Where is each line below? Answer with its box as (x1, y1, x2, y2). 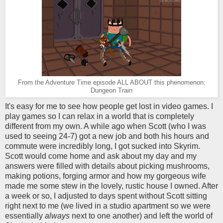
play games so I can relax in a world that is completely (5, 112, 194, 121)
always (45, 212, 70, 221)
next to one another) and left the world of (70, 212, 213, 221)
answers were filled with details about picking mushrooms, (5, 162, 210, 171)
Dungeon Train (91, 87, 132, 95)
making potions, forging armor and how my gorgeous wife (5, 172, 206, 181)
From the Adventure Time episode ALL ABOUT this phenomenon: (17, 79, 206, 87)
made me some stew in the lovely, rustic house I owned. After (5, 182, 218, 191)
